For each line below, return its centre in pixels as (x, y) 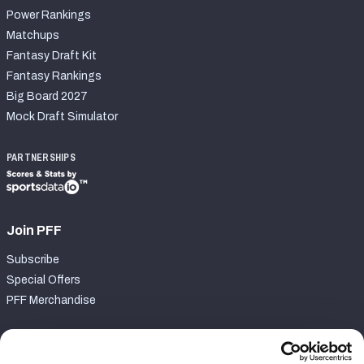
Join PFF (34, 230)
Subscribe (33, 260)
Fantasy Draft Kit (52, 56)
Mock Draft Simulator (62, 117)
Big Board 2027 (47, 97)
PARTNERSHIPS (41, 158)
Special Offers (43, 280)
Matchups (33, 36)
